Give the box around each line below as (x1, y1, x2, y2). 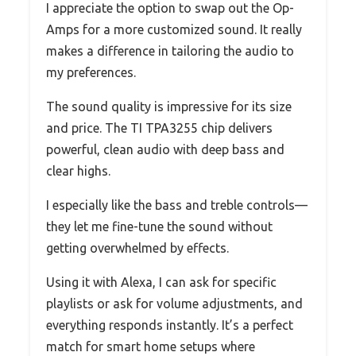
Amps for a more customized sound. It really (46, 21, 302, 37)
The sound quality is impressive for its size (46, 99, 292, 114)
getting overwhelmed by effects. (46, 240, 229, 255)
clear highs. (46, 163, 110, 178)
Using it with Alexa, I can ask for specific (46, 274, 277, 289)
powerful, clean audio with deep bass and (46, 141, 284, 157)
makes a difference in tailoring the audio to (46, 43, 294, 58)
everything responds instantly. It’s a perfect (46, 317, 293, 332)
